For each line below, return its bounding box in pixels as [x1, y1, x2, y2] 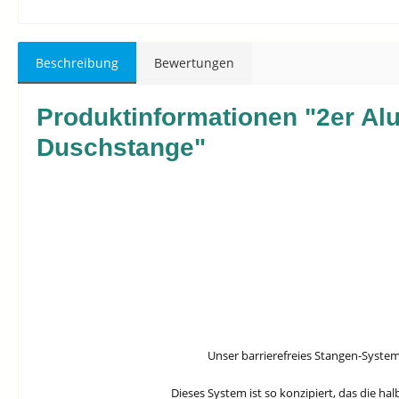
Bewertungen [154, 54, 234, 71]
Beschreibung [36, 54, 118, 71]
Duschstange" [37, 134, 206, 161]
